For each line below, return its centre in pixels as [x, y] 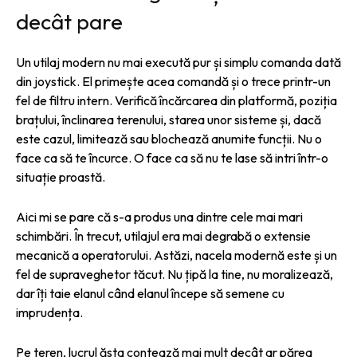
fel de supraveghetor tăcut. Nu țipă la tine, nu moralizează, [175, 274]
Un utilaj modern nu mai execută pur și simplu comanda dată [178, 62]
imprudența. [49, 312]
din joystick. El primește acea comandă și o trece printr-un [173, 81]
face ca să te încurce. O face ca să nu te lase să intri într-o [172, 157]
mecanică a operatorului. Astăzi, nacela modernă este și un [177, 255]
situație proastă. [61, 177]
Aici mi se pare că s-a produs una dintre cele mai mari [159, 216]
